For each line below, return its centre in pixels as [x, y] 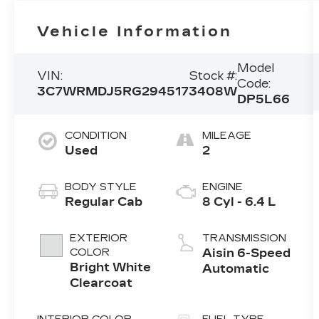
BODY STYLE [101, 187]
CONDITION [96, 136]
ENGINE [223, 187]
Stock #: [213, 76]
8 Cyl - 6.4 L [240, 202]
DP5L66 [264, 100]
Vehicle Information [135, 32]
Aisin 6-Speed [247, 253]
